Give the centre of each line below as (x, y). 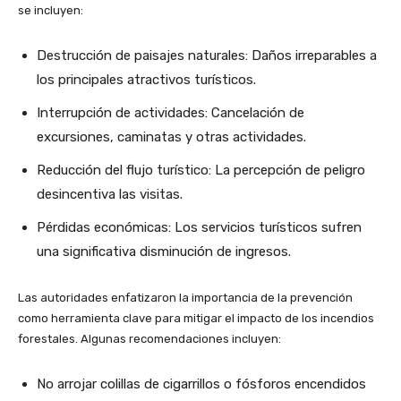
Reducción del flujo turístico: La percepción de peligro (201, 171)
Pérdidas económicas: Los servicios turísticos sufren (199, 228)
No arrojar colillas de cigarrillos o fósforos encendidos (201, 384)
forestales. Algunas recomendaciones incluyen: (149, 339)
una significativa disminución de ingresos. (164, 252)
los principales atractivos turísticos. (146, 80)
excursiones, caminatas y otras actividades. (171, 137)
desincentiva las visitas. (110, 195)
